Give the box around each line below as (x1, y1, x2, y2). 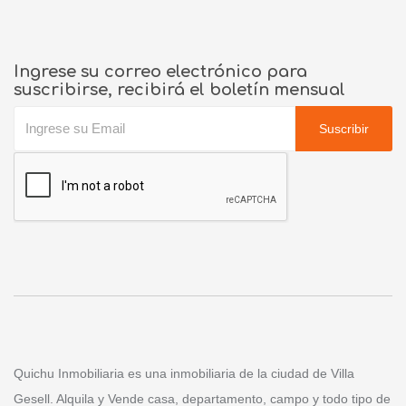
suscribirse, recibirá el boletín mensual (14, 80, 345, 99)
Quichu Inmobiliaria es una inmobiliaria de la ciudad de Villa (14, 365, 354, 381)
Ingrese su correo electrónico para (14, 62, 307, 81)
